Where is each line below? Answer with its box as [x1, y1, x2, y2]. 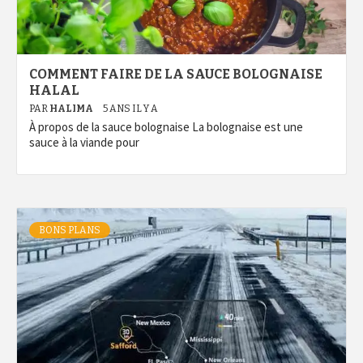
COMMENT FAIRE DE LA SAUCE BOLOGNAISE [29, 66, 322, 82]
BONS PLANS [39, 224, 100, 236]
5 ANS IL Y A [103, 103, 158, 114]
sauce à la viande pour [29, 135, 139, 150]
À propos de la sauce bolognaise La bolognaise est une [29, 119, 303, 135]
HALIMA [49, 103, 95, 114]
